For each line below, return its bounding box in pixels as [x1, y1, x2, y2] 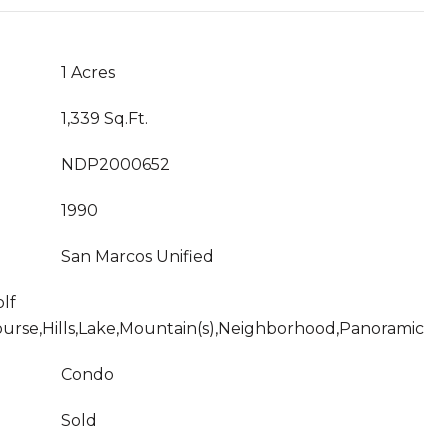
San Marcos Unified [61, 247, 214, 266]
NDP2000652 [61, 155, 170, 174]
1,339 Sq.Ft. [61, 109, 148, 128]
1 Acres [61, 63, 115, 82]
